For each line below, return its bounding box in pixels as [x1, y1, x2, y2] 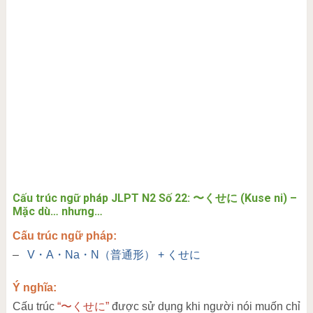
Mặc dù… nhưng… [12, 205, 103, 218]
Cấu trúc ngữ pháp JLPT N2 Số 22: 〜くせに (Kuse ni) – [12, 191, 297, 205]
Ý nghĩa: [12, 282, 57, 293]
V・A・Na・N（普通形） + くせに [27, 249, 201, 261]
